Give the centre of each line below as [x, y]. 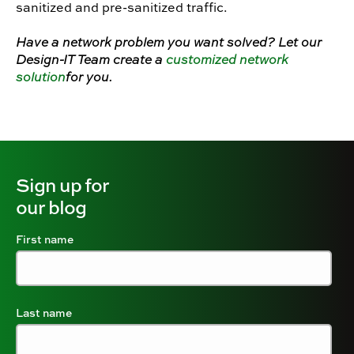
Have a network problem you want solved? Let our [169, 41]
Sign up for [62, 184]
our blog [51, 206]
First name [45, 239]
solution [41, 76]
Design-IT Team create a [91, 59]
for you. [89, 76]
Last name [44, 312]
